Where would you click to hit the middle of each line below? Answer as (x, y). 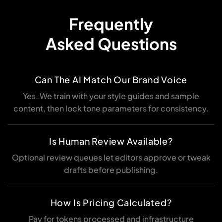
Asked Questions (111, 44)
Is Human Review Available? (111, 141)
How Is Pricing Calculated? (111, 203)
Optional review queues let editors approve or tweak (111, 158)
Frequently (111, 24)
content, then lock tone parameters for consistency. (111, 109)
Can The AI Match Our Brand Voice (111, 80)
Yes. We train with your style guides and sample (111, 96)
